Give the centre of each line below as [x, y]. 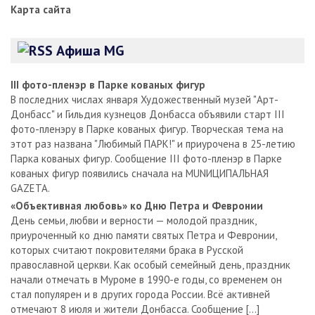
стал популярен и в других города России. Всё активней [140, 294]
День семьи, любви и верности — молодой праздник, [133, 220]
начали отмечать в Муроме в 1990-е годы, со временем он [146, 279]
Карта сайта [41, 9]
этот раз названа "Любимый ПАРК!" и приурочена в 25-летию [153, 143]
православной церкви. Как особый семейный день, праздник [150, 264]
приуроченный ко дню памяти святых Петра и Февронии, [143, 235]
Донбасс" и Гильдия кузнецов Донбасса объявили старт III [148, 114]
